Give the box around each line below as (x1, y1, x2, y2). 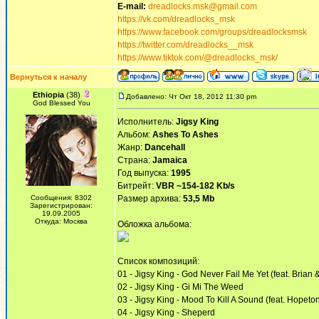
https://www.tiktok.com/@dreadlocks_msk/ (117, 53, 278, 63)
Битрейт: (117, 181, 156, 191)
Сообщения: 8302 (31, 194, 92, 202)
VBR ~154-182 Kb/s (156, 181, 235, 191)
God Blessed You (32, 99, 90, 107)
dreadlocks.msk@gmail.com (148, 1, 257, 11)
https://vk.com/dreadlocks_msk (117, 14, 235, 24)
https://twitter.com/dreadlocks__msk (117, 40, 253, 50)
